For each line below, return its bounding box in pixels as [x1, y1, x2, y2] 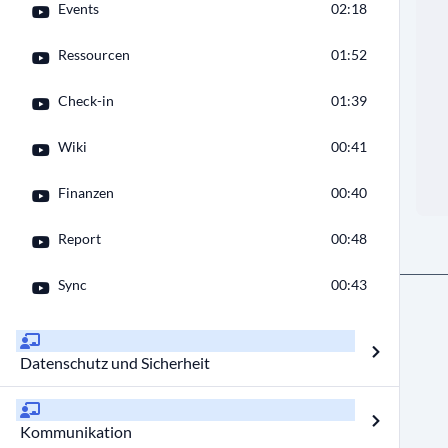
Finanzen [58, 184, 114, 201]
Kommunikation [20, 422, 132, 441]
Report [58, 230, 101, 247]
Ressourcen [58, 46, 130, 63]
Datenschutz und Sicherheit [20, 353, 210, 372]
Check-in [58, 92, 114, 109]
